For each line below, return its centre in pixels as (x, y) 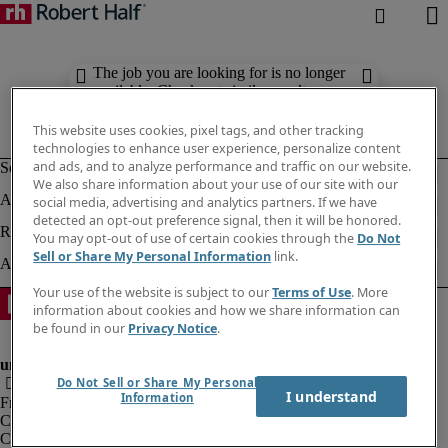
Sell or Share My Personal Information (152, 257)
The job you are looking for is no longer (219, 72)
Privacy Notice (173, 329)
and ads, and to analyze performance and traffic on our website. (222, 167)
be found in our (81, 329)
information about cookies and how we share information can (217, 311)
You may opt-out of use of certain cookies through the (195, 239)
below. (114, 108)
